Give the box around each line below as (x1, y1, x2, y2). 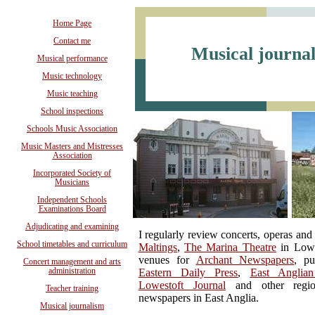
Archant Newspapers (195, 253, 295, 266)
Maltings (138, 240, 177, 253)
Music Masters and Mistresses (21, 141, 123, 151)
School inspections (41, 105, 103, 116)
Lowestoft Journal (138, 278, 226, 291)
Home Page (53, 18, 91, 28)
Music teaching (46, 88, 98, 98)
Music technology (42, 70, 102, 81)
